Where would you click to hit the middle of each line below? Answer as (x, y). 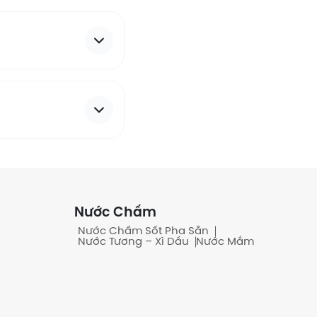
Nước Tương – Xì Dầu (134, 242)
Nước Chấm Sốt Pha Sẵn (144, 231)
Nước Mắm (225, 242)
